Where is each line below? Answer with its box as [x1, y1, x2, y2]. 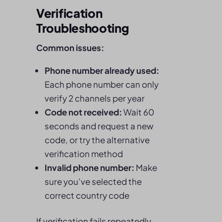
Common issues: [36, 42, 104, 53]
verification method [45, 148, 123, 159]
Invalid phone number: [45, 162, 134, 173]
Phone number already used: [45, 65, 159, 76]
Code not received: [45, 107, 122, 117]
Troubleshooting [36, 20, 129, 35]
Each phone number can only [45, 79, 159, 90]
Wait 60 [122, 107, 154, 117]
